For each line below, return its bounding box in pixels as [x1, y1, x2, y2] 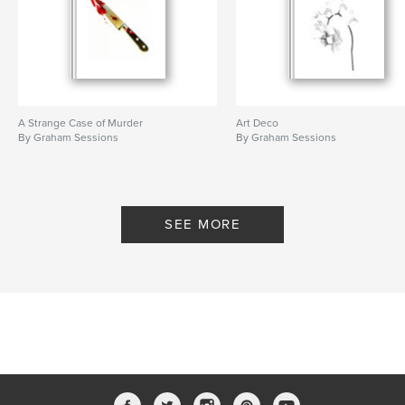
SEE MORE [165, 216, 240, 232]
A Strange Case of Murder [18, 117, 143, 129]
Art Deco [236, 117, 279, 129]
